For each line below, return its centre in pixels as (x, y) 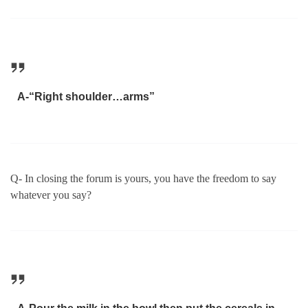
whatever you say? (54, 195)
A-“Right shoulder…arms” (86, 97)
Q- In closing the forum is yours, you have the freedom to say (143, 178)
